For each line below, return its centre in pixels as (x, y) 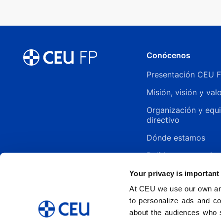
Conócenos (168, 55)
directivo (163, 120)
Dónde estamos (176, 137)
